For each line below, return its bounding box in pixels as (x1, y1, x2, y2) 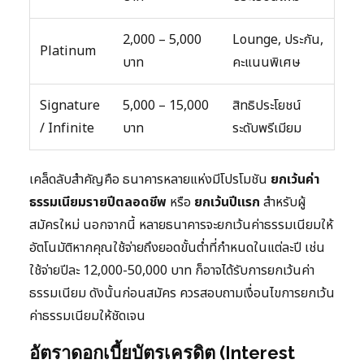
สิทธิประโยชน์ (232, 96, 301, 116)
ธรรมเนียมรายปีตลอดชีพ (29, 193, 167, 213)
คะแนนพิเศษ (232, 53, 301, 73)
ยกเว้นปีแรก (194, 193, 260, 213)
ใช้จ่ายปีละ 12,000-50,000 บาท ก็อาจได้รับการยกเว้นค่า (29, 261, 314, 281)
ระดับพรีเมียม (232, 119, 301, 139)
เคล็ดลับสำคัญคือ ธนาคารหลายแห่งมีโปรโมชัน (29, 170, 271, 190)
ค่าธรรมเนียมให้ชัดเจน (29, 306, 145, 327)
